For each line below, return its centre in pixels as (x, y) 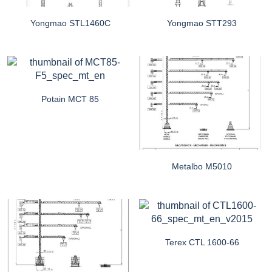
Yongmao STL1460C (70, 23)
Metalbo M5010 (202, 166)
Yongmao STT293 (202, 23)
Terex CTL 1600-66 (202, 242)
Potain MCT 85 (70, 99)
